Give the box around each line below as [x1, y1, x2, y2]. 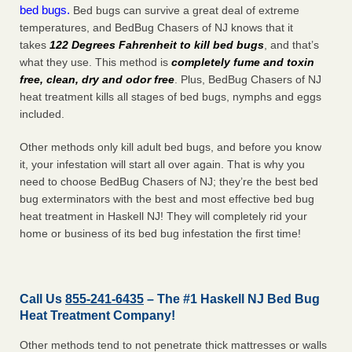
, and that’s [264, 38, 319, 52]
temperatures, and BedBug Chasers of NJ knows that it [20, 21, 293, 35]
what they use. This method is [20, 56, 171, 69]
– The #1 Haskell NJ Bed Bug [144, 292, 320, 306]
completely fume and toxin [171, 56, 314, 69]
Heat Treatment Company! [20, 309, 175, 323]
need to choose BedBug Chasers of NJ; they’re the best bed [20, 175, 318, 189]
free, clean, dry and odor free [20, 73, 174, 86]
